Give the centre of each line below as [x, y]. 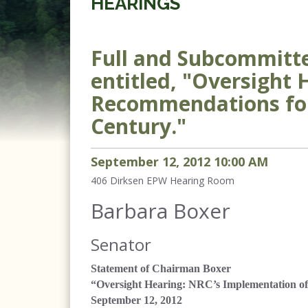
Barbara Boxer [161, 211]
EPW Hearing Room [190, 180]
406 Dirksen [117, 180]
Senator [121, 244]
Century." [139, 126]
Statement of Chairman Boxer [161, 268]
